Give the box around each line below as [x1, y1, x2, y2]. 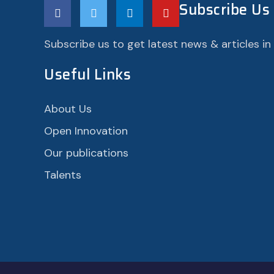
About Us [44, 102, 92, 116]
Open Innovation [44, 124, 128, 138]
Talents [44, 168, 81, 182]
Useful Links [44, 63, 131, 86]
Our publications [44, 146, 128, 160]
